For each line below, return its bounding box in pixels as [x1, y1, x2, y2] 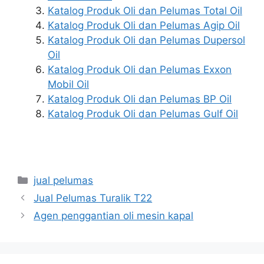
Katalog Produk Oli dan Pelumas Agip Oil [48, 19, 240, 31]
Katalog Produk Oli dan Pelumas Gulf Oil [48, 108, 238, 120]
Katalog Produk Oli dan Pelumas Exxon [48, 64, 232, 75]
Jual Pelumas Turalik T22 [34, 192, 153, 204]
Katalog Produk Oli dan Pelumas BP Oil [48, 93, 232, 105]
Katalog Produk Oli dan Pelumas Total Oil [48, 5, 242, 16]
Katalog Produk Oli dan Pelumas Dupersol [48, 34, 245, 46]
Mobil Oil [48, 78, 89, 90]
